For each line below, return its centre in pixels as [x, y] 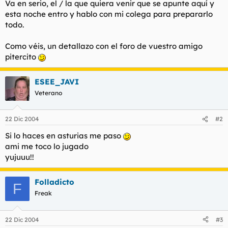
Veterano [48, 93]
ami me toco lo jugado [47, 146]
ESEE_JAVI [57, 81]
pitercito [22, 56]
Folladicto [54, 182]
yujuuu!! [20, 157]
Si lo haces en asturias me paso [64, 136]
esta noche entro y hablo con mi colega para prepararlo [109, 14]
